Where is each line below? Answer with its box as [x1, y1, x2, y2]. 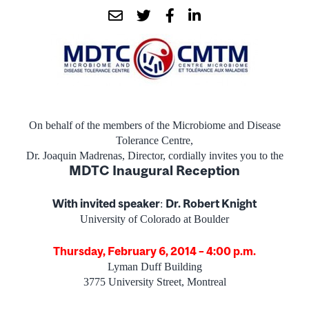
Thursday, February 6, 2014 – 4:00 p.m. [53, 243, 256, 258]
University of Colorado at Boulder [80, 212, 229, 225]
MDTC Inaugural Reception [69, 162, 240, 178]
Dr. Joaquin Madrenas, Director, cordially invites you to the [26, 149, 283, 161]
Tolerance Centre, [116, 134, 193, 146]
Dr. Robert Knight [166, 196, 257, 210]
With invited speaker [52, 196, 160, 210]
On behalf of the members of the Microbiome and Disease [28, 119, 281, 131]
